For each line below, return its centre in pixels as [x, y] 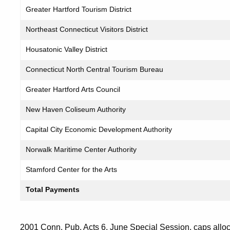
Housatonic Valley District [66, 49]
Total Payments [53, 189]
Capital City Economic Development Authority [99, 129]
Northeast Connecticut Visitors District [87, 29]
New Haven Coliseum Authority [76, 109]
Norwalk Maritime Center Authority [81, 149]
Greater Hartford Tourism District [79, 9]
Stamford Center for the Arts [71, 169]
